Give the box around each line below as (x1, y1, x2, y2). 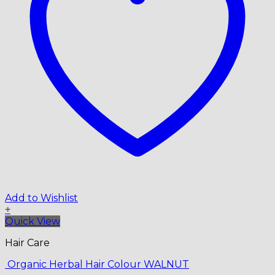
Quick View (5, 215, 60, 227)
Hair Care (5, 236, 50, 249)
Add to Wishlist (5, 192, 78, 204)
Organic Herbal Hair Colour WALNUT (5, 258, 189, 270)
